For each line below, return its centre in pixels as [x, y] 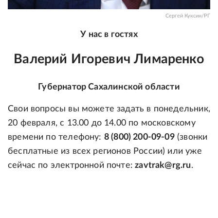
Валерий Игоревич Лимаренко [109, 59]
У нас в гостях [109, 35]
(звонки [191, 137]
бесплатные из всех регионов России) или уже [105, 151]
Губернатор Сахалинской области [109, 87]
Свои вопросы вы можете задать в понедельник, [109, 109]
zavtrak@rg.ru [162, 165]
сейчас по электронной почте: [71, 165]
